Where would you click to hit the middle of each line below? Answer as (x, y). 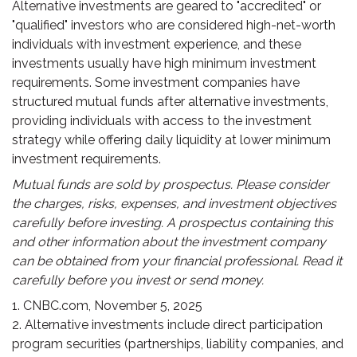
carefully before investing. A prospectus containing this (173, 223)
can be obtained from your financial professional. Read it (177, 261)
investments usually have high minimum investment (164, 63)
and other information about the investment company (169, 242)
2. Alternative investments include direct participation (167, 325)
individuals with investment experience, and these (157, 44)
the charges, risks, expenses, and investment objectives (174, 204)
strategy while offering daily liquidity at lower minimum (171, 140)
